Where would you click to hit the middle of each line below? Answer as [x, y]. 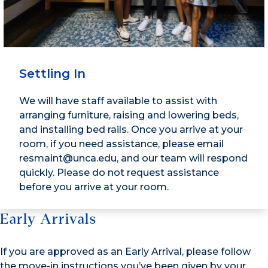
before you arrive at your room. [94, 187]
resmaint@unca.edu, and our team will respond [133, 159]
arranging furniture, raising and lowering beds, [129, 115]
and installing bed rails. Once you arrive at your [131, 130]
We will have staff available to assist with [118, 101]
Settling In [52, 74]
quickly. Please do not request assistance [119, 173]
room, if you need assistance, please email [121, 144]
